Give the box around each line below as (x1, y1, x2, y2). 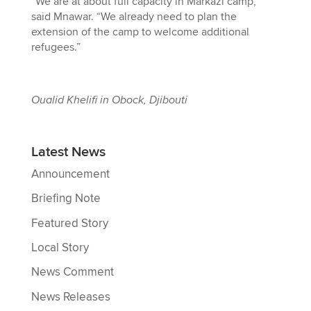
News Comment (31, 264, 114, 280)
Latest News (31, 142, 106, 161)
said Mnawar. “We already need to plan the (31, 9, 237, 24)
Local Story (31, 239, 89, 255)
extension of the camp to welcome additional (31, 24, 249, 39)
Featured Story (31, 215, 108, 231)
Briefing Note (31, 191, 101, 207)
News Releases (31, 289, 110, 305)
